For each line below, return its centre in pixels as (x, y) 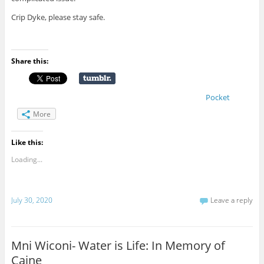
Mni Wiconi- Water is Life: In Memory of (118, 246)
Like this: (27, 142)
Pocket (217, 97)
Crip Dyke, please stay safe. (58, 17)
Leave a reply (232, 200)
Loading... (27, 159)
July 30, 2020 (32, 200)
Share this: (29, 61)
